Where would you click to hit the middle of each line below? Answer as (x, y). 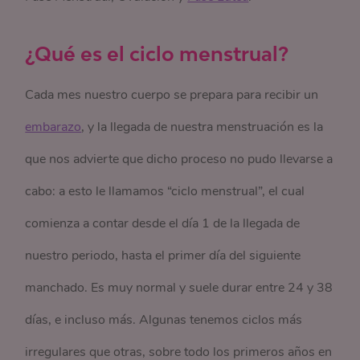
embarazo (53, 127)
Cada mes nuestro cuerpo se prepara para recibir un (172, 95)
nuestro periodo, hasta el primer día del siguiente (163, 256)
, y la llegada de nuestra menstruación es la (202, 127)
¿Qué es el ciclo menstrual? (157, 53)
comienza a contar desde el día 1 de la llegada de (163, 223)
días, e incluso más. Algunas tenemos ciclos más (164, 320)
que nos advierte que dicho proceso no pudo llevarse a (179, 159)
